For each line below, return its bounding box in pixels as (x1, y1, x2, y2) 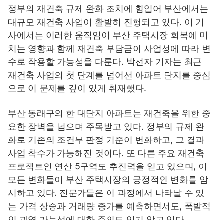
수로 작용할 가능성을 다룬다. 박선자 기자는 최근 (8, 56, 202, 67)
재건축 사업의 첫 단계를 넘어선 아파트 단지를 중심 (8, 70, 211, 81)
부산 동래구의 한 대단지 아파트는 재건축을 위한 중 (8, 108, 211, 119)
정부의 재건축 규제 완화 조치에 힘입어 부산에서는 (8, 3, 208, 14)
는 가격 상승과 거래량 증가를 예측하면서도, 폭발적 (8, 201, 211, 212)
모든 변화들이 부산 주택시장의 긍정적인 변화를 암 (8, 174, 208, 185)
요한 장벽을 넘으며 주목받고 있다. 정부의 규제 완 (8, 121, 204, 132)
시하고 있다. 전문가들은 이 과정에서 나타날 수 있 (8, 188, 204, 198)
